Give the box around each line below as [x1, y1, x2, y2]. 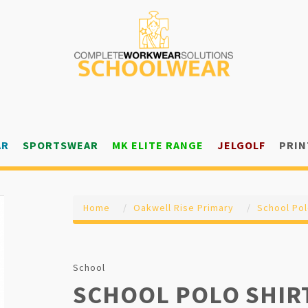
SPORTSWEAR [23, 138, 98, 152]
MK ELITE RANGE [112, 138, 203, 152]
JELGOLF [217, 138, 265, 152]
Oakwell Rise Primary [133, 201, 234, 214]
